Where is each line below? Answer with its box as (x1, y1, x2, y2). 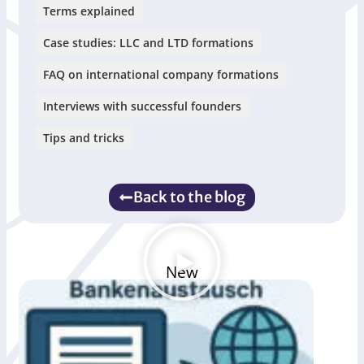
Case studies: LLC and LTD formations (43, 35, 253, 51)
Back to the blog (133, 188, 245, 207)
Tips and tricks (43, 130, 124, 146)
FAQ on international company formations (43, 67, 279, 83)
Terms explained (43, 3, 135, 19)
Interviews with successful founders (43, 98, 241, 115)
